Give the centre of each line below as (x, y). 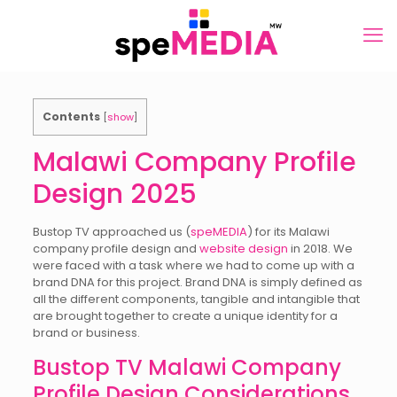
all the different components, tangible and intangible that (196, 300)
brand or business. (86, 333)
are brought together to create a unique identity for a (185, 316)
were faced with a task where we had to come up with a (193, 266)
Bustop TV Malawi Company (187, 368)
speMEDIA (218, 232)
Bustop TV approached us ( (111, 232)
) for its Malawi (288, 232)
